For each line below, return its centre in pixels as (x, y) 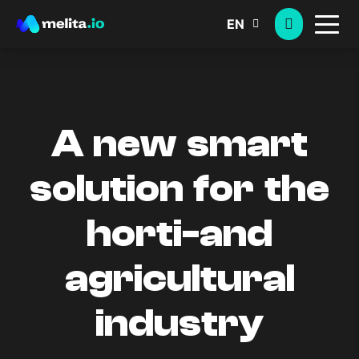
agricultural (179, 279)
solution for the (179, 189)
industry (179, 324)
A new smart (179, 144)
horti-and (179, 234)
